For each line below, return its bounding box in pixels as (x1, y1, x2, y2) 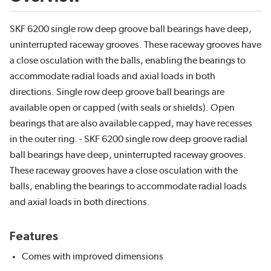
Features (10, 230, 58, 243)
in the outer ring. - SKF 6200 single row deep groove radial (10, 134, 247, 145)
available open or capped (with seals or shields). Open (10, 103, 235, 113)
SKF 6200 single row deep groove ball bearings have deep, (10, 24, 252, 34)
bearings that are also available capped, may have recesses (10, 119, 252, 129)
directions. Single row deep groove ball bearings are (10, 87, 224, 97)
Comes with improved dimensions (22, 252, 163, 262)
